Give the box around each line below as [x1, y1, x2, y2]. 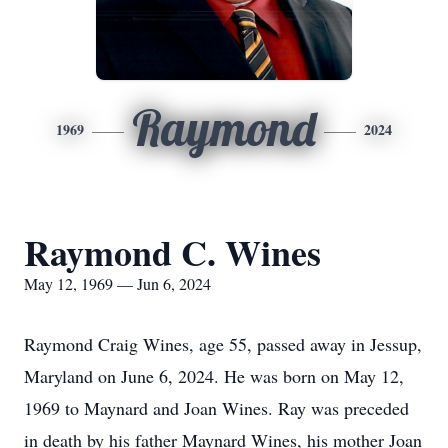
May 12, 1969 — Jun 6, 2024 [24, 273, 211, 294]
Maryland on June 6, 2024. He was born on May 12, [24, 364, 404, 388]
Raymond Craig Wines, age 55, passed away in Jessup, [24, 332, 422, 356]
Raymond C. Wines [24, 226, 321, 278]
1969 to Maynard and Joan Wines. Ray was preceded [24, 396, 409, 420]
